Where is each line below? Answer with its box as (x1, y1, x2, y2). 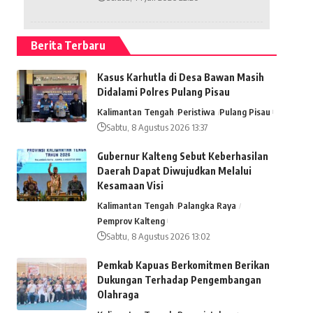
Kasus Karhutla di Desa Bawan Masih (96, 71, 264, 83)
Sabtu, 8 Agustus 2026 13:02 (105, 230, 210, 242)
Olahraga (96, 288, 139, 300)
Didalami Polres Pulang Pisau (96, 85, 230, 98)
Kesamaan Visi (96, 179, 163, 191)
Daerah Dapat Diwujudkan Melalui (96, 164, 252, 177)
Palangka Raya (177, 199, 237, 211)
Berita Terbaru (30, 38, 105, 52)
